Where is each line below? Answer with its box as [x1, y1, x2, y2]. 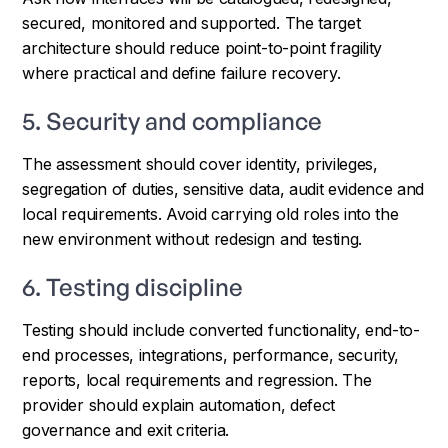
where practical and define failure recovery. [22, 62, 341, 83]
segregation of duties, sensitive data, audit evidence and [22, 178, 425, 199]
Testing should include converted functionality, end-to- [22, 319, 420, 340]
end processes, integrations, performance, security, [22, 344, 400, 365]
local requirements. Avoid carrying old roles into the [22, 203, 399, 224]
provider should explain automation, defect [22, 394, 335, 415]
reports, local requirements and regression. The [22, 369, 372, 390]
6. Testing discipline [22, 271, 244, 302]
